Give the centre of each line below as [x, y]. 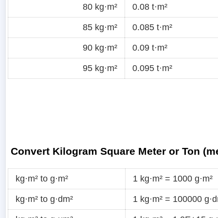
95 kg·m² [100, 68]
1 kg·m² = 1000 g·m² [173, 179]
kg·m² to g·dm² [44, 199]
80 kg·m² [100, 7]
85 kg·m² [100, 27]
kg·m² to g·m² [42, 179]
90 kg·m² [100, 47]
